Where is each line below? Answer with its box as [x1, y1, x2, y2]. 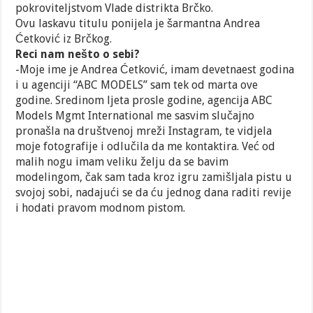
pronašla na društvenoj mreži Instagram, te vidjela [15, 124, 272, 138]
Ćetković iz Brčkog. [15, 31, 112, 45]
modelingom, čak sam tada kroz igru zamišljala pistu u [15, 170, 293, 184]
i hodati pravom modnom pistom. [15, 201, 186, 214]
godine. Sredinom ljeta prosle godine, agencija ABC [15, 93, 273, 107]
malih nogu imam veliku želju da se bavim [15, 154, 229, 168]
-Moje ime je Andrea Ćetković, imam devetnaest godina [15, 62, 295, 76]
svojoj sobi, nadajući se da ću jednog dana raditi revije [15, 185, 292, 199]
